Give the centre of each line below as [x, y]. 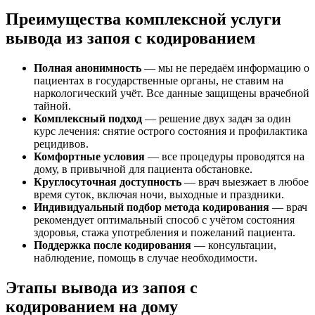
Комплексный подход [88, 119]
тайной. [52, 106]
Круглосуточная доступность [108, 182]
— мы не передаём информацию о [225, 68]
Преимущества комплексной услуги [143, 19]
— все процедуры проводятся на [225, 157]
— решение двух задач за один [217, 119]
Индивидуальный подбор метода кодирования [152, 207]
